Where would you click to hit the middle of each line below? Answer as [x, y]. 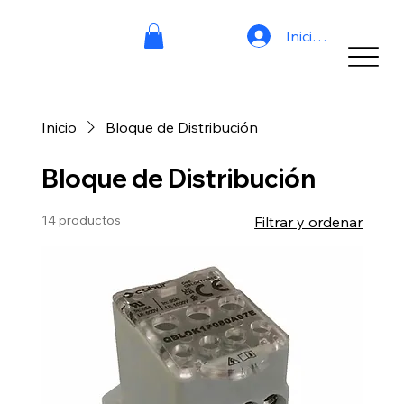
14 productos [81, 220]
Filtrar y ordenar [309, 222]
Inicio [59, 128]
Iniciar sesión [330, 36]
